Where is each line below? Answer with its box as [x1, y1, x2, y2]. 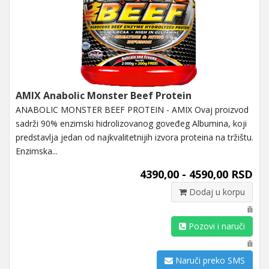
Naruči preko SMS [173, 254, 245, 266]
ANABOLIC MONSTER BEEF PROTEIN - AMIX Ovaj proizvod [16, 103, 249, 115]
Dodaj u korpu [187, 186, 245, 198]
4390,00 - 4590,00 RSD [140, 166, 253, 181]
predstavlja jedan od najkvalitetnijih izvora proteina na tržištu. [16, 131, 253, 143]
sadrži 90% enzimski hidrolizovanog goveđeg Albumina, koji [16, 117, 247, 129]
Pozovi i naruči [186, 220, 245, 232]
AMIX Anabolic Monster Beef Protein [16, 88, 192, 102]
